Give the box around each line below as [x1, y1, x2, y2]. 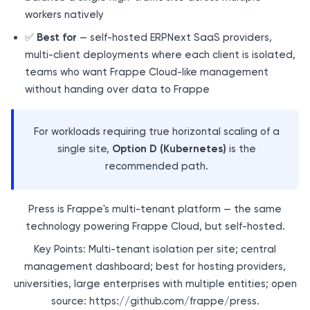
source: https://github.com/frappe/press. [51, 294, 259, 307]
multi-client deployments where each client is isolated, [25, 48, 295, 61]
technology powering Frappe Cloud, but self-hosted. [25, 220, 285, 233]
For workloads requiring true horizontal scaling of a [33, 125, 280, 138]
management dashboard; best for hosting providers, [24, 259, 286, 273]
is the [226, 142, 256, 155]
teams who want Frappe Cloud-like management [25, 65, 268, 78]
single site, [57, 142, 112, 155]
